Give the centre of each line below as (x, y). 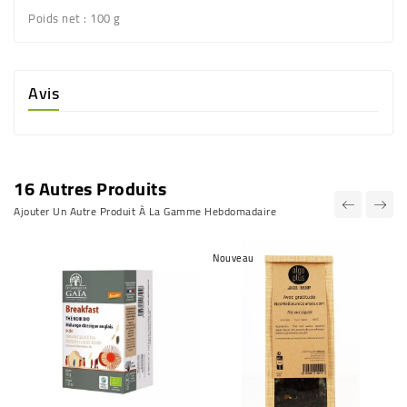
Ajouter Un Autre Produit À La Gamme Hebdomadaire (145, 212)
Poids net (55, 19)
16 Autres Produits (90, 189)
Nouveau (233, 258)
